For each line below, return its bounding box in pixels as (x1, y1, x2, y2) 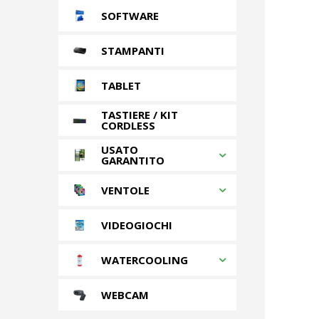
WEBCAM (101, 287, 149, 302)
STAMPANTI (101, 43, 164, 58)
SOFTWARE (101, 8, 159, 23)
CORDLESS (101, 118, 155, 132)
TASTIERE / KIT (101, 108, 178, 122)
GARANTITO (101, 153, 164, 167)
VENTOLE (101, 182, 150, 197)
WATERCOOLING (101, 252, 188, 267)
